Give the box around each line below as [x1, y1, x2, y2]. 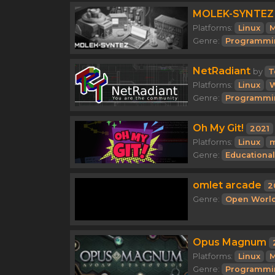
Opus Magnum [193, 236, 266, 248]
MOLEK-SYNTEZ [193, 8, 274, 20]
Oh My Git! [193, 122, 244, 134]
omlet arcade [193, 179, 261, 191]
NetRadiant [193, 65, 250, 77]
